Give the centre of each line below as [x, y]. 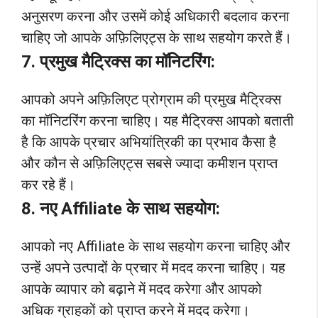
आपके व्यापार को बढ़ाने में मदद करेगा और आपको [142, 289]
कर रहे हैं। [48, 184]
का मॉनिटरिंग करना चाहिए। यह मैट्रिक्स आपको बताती [158, 120]
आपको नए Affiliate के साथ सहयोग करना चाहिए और [156, 246]
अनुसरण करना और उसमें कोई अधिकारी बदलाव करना [155, 16]
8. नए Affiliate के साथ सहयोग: [121, 208]
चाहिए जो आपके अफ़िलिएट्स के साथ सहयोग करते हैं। [157, 37]
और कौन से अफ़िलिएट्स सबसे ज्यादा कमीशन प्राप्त [149, 163]
